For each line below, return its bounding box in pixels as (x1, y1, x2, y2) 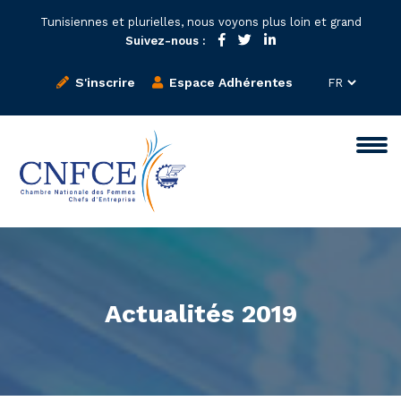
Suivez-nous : (125, 34, 206, 47)
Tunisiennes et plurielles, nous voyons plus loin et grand (39, 15, 362, 29)
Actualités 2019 (104, 299, 297, 329)
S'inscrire (72, 75, 135, 90)
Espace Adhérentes (166, 75, 293, 90)
